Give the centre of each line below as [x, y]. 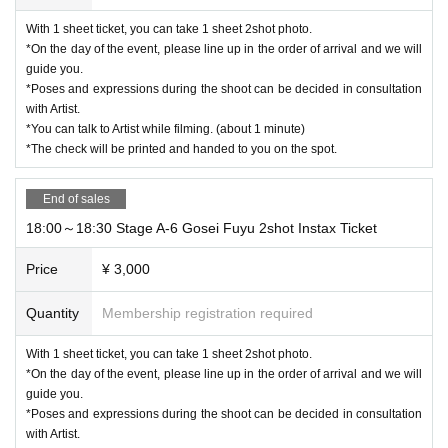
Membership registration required [207, 312]
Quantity [52, 312]
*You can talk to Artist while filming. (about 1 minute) [165, 128]
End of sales [76, 198]
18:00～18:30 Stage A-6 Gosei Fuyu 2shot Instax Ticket [201, 227]
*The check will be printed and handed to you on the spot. [181, 148]
